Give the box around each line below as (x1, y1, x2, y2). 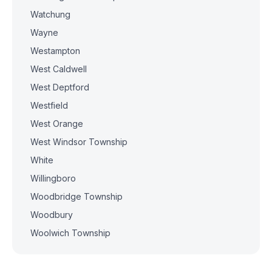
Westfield (30, 100, 68, 110)
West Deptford (30, 82, 89, 92)
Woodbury (30, 209, 73, 220)
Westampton (30, 46, 80, 56)
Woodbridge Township (30, 191, 123, 202)
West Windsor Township (30, 137, 127, 147)
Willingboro (30, 173, 76, 183)
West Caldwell (30, 64, 87, 74)
